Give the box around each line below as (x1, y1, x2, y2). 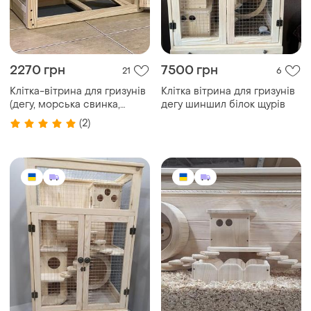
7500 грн (161, 62, 218, 79)
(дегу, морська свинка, (10, 98, 120, 112)
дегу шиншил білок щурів (161, 98, 285, 112)
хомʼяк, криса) (10, 111, 78, 125)
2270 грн (10, 62, 65, 79)
